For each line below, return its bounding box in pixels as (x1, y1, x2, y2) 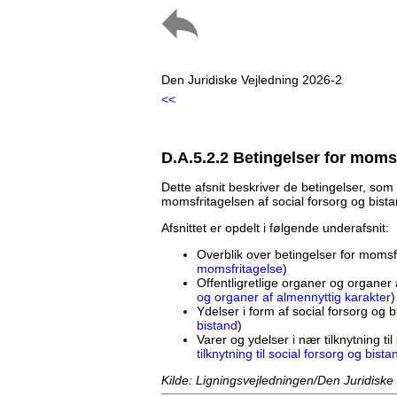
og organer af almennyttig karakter (197, 290, 391, 305)
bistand (197, 318, 237, 333)
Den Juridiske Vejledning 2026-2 (161, 73, 342, 87)
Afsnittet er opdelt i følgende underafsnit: (161, 221, 389, 236)
